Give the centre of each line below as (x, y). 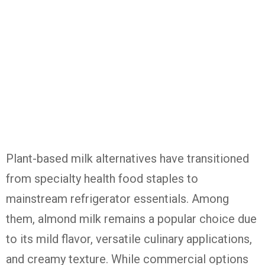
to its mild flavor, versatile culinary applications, (129, 239)
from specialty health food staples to (102, 179)
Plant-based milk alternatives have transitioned (127, 159)
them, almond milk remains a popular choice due (131, 219)
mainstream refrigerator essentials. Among (117, 199)
